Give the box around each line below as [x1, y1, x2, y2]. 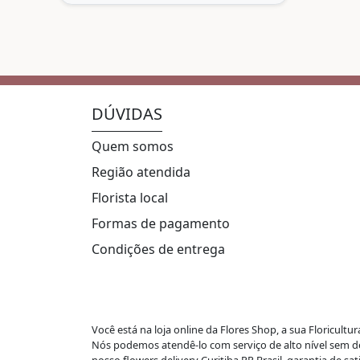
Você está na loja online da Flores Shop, [92, 321, 281, 337]
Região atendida [92, 162, 190, 181]
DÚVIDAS [92, 102, 162, 125]
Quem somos [92, 137, 174, 155]
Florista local [92, 188, 168, 207]
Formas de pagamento [92, 214, 230, 232]
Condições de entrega [92, 239, 225, 258]
